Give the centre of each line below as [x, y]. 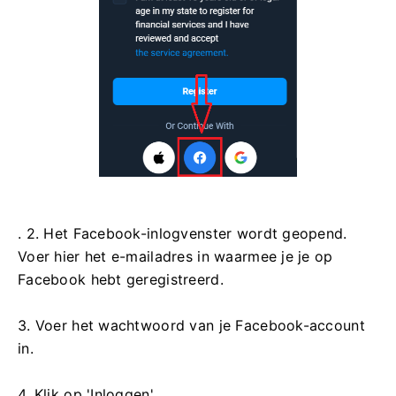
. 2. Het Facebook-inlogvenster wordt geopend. [183, 234]
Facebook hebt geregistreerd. [121, 280]
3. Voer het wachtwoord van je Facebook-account [191, 326]
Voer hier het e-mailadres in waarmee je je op [175, 257]
